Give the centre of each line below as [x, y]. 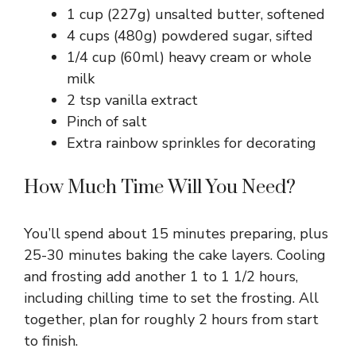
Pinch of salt [107, 122]
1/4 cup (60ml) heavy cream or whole [189, 58]
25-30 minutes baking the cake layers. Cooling [175, 255]
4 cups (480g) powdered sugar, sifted [190, 36]
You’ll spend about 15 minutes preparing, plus [176, 234]
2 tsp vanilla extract [132, 101]
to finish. [51, 341]
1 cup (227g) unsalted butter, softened [196, 15]
